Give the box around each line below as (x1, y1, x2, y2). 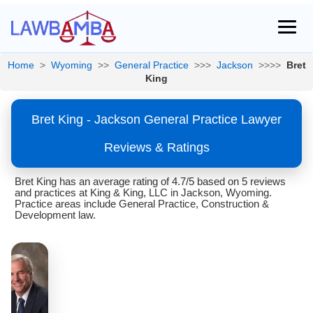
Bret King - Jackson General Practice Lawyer (31, 112, 282, 126)
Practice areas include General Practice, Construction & (15, 198, 269, 210)
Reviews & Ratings (103, 140, 210, 154)
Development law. (15, 209, 96, 221)
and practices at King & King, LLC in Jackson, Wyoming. (15, 187, 272, 198)
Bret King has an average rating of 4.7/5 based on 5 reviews (15, 175, 286, 187)
